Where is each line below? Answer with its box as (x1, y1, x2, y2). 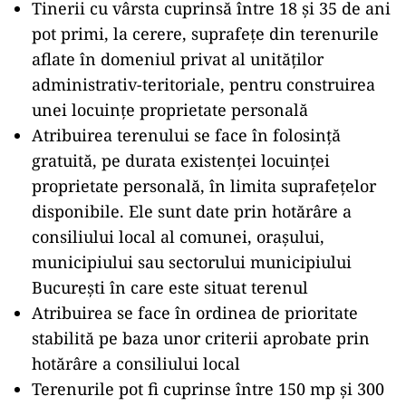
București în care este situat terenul (32, 276, 308, 299)
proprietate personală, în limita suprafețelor (32, 175, 376, 198)
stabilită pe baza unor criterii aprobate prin (32, 327, 370, 350)
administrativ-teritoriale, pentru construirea (32, 73, 375, 96)
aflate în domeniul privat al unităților (32, 48, 324, 71)
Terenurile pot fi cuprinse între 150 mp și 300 (32, 378, 384, 401)
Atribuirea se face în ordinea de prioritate (32, 302, 358, 324)
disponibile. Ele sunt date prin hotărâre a (32, 200, 352, 223)
